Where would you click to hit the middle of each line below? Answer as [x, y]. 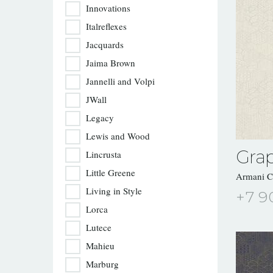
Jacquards [105, 44]
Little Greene [111, 172]
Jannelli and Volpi [120, 81]
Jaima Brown [111, 63]
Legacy [100, 118]
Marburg [102, 264]
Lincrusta [104, 154]
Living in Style [114, 191]
